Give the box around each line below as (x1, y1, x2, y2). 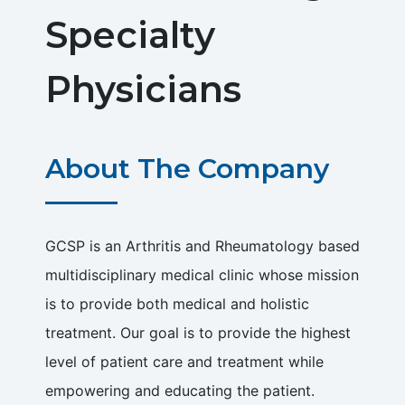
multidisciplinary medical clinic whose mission (45, 265, 359, 284)
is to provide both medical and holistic (45, 294, 309, 313)
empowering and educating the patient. (45, 381, 315, 400)
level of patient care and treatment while (45, 352, 324, 371)
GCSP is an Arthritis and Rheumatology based (45, 236, 360, 255)
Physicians (45, 66, 241, 111)
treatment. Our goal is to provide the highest (45, 323, 351, 342)
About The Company (45, 151, 329, 185)
